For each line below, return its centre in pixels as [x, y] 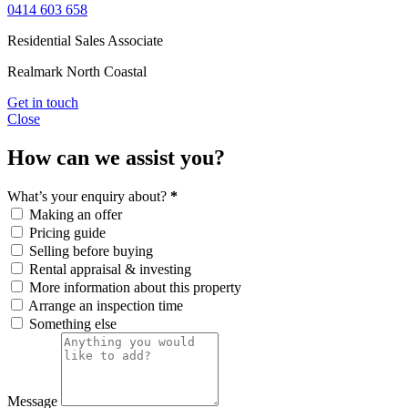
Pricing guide [67, 233]
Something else [73, 324]
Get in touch [43, 103]
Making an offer [76, 215]
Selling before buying [91, 251]
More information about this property [135, 288]
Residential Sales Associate [85, 41]
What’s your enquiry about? [89, 197]
